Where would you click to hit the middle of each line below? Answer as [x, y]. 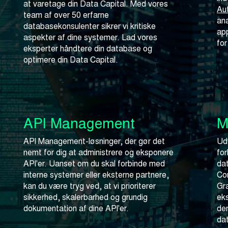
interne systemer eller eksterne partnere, [96, 175]
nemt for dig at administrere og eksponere [98, 152]
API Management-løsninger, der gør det [94, 141]
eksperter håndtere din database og [88, 48]
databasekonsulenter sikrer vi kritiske [90, 26]
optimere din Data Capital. [71, 60]
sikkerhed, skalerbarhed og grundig [85, 197]
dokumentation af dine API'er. [76, 208]
